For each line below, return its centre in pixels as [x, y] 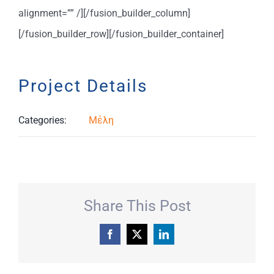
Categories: [43, 120]
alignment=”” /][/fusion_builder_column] [104, 13]
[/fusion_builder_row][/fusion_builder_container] [121, 34]
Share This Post [137, 206]
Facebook [133, 234]
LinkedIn [186, 234]
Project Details [83, 86]
